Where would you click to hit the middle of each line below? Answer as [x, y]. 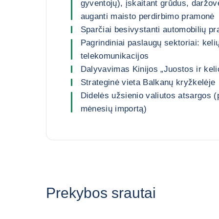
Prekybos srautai [101, 193]
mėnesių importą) [113, 109]
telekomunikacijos [115, 56]
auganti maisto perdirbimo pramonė [147, 16]
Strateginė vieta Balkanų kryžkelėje [148, 82]
